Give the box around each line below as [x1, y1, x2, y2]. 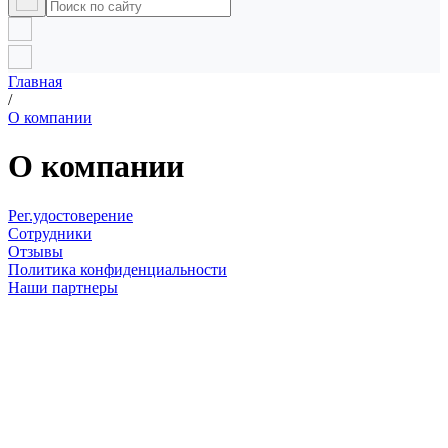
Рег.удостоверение [8, 206, 133, 224]
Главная [8, 73, 62, 90]
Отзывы [8, 242, 63, 260]
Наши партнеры [8, 278, 118, 296]
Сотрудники [8, 224, 92, 242]
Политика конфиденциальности [8, 260, 227, 278]
